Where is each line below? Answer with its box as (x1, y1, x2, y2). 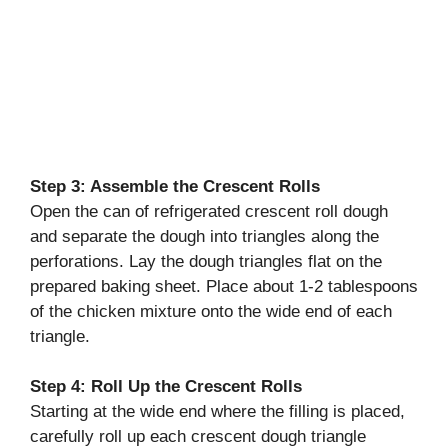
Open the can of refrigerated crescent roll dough (30, 201, 388, 221)
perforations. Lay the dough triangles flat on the (30, 251, 382, 271)
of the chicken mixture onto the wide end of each (30, 301, 392, 321)
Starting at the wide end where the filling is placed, (30, 402, 405, 422)
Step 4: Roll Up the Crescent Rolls (30, 377, 302, 397)
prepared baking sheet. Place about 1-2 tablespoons (30, 276, 418, 296)
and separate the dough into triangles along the (30, 226, 379, 246)
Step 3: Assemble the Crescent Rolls (30, 176, 320, 196)
